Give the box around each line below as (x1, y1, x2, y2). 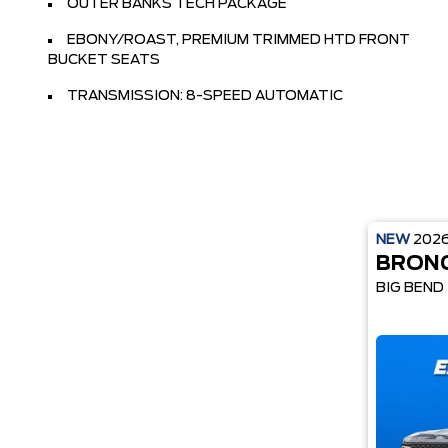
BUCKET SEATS (48, 53, 160, 67)
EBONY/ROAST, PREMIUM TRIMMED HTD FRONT (67, 33, 410, 47)
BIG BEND (376, 281, 444, 295)
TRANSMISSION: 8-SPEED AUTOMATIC (67, 89, 343, 103)
